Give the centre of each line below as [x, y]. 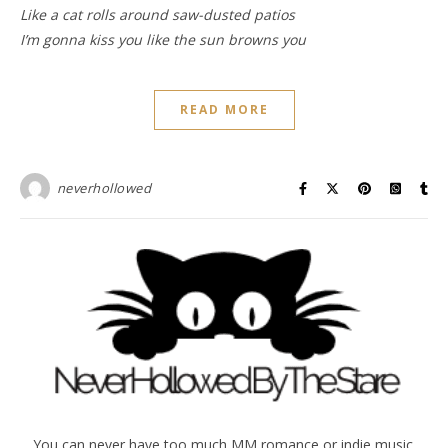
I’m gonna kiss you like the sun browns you [163, 39]
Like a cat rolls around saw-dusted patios [157, 14]
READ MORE [224, 109]
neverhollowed [103, 188]
